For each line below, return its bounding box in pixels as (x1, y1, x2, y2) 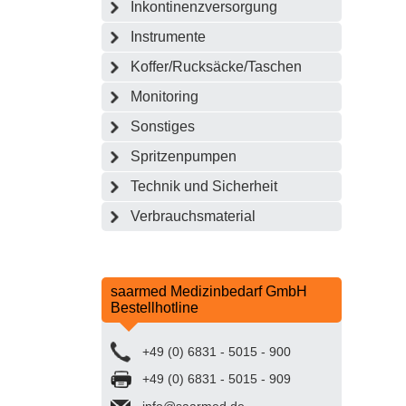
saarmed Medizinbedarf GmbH (111, 283, 307, 299)
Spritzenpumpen (130, 148, 237, 164)
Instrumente (130, 28, 206, 44)
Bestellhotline (111, 299, 198, 315)
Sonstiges (130, 118, 195, 134)
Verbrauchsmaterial (130, 208, 256, 224)
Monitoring (130, 88, 198, 104)
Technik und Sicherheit (130, 178, 277, 194)
